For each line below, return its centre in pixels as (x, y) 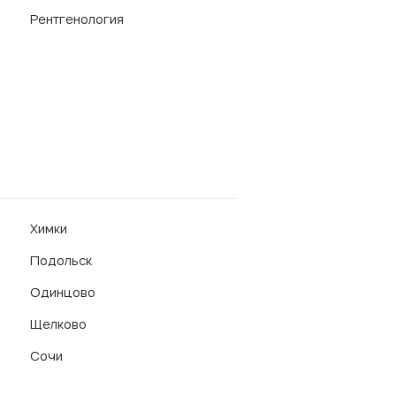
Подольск (61, 260)
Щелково (58, 324)
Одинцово (63, 292)
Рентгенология (77, 19)
